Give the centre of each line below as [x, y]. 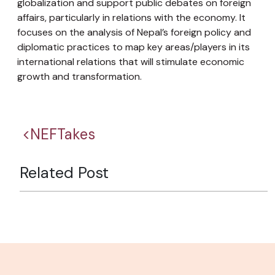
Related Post [64, 173]
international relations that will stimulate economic [131, 62]
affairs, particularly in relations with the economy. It [131, 17]
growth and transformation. [79, 76]
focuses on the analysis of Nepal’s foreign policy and [134, 32]
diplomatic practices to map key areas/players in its [134, 47]
